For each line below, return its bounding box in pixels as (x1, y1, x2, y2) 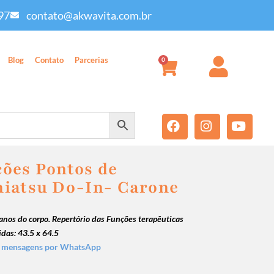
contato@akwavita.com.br (26, 9, 152, 22)
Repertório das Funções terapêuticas (51, 213, 183, 224)
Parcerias (75, 54, 109, 65)
